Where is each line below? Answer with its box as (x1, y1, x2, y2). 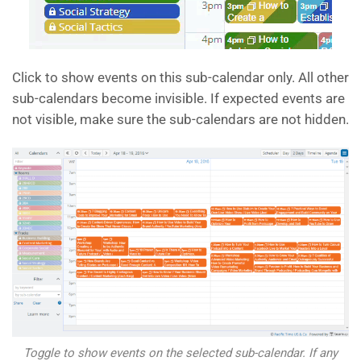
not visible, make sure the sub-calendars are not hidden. (12, 111, 349, 127)
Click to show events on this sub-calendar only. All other (12, 69, 349, 85)
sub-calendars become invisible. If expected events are (12, 90, 345, 106)
